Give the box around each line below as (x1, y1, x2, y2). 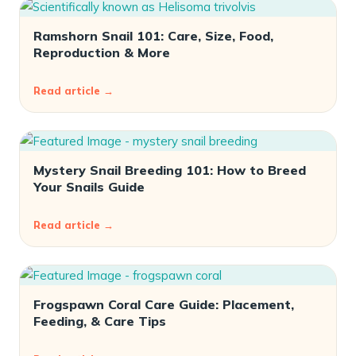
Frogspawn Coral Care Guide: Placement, (33, 296, 294, 312)
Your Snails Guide (33, 179, 145, 195)
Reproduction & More (33, 44, 170, 60)
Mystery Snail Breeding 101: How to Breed (33, 162, 306, 178)
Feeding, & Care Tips (33, 313, 166, 329)
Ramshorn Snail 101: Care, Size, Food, (33, 28, 273, 44)
